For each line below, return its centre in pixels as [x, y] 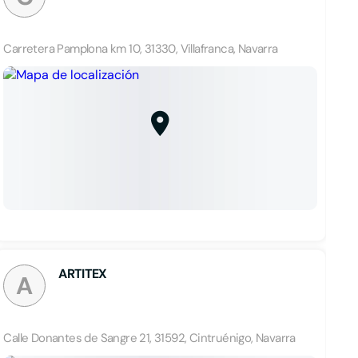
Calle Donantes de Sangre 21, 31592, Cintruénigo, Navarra [149, 338]
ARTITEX [83, 274]
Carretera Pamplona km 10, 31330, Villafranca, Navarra [141, 49]
